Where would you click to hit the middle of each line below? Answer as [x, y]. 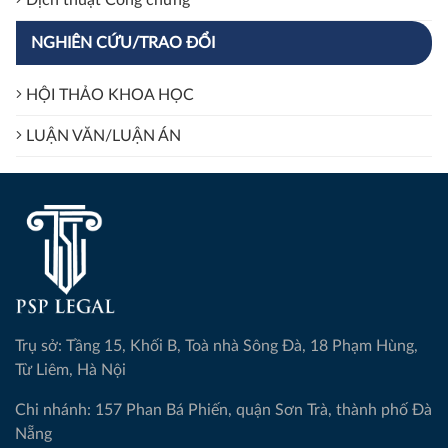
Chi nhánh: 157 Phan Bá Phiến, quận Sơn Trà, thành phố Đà [223, 410]
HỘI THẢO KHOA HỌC [108, 95]
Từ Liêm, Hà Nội [98, 370]
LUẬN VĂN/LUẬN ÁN [101, 136]
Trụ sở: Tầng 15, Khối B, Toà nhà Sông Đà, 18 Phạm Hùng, [216, 346]
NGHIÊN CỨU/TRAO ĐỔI [123, 43]
